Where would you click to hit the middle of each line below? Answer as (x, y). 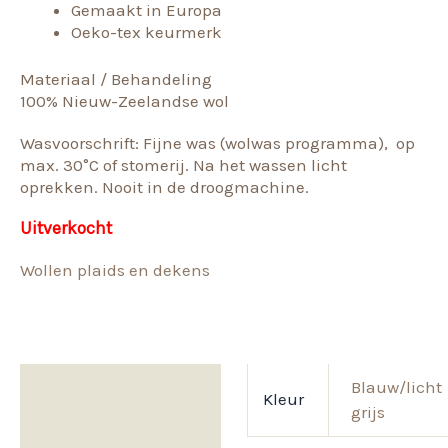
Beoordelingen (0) (102, 430)
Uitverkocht (66, 227)
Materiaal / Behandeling (116, 79)
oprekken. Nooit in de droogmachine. (164, 186)
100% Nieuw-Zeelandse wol (124, 101)
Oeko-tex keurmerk (146, 31)
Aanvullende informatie (126, 385)
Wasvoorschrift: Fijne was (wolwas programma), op (217, 142)
